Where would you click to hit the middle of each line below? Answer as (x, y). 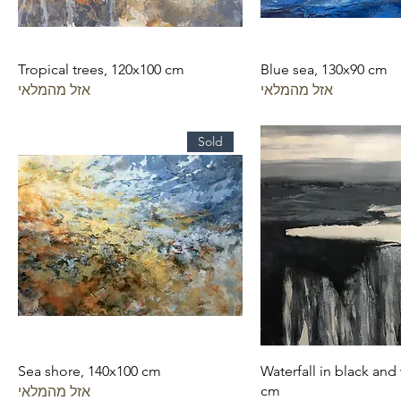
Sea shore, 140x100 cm (90, 371)
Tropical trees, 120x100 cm (101, 70)
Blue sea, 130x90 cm (324, 70)
